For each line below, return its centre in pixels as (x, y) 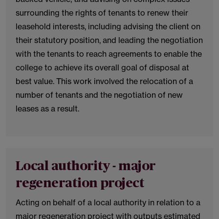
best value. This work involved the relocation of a (104, 81)
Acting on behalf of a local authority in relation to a (108, 202)
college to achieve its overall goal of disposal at (102, 67)
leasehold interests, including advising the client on (108, 26)
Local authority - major (86, 166)
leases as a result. (47, 109)
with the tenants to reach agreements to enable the (109, 54)
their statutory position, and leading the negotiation (109, 40)
